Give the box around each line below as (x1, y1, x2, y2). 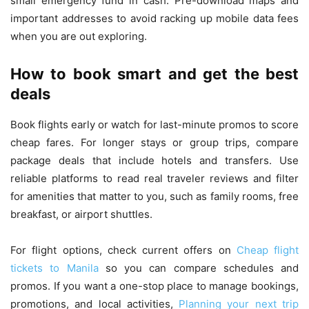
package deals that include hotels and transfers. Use (10, 153, 299, 167)
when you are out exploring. (10, 29, 147, 43)
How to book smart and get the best (10, 64, 299, 83)
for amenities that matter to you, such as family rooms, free (10, 189, 299, 203)
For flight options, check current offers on (10, 243, 237, 257)
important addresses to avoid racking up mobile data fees (10, 11, 299, 25)
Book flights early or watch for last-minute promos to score (10, 117, 299, 131)
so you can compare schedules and (98, 261, 299, 275)
